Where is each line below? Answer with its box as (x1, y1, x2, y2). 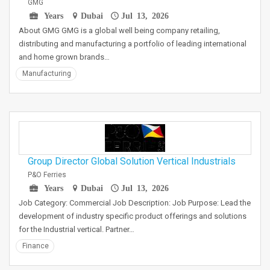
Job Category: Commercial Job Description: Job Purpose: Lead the (19, 198, 251, 207)
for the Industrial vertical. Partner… (19, 225, 134, 234)
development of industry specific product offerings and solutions (19, 212, 246, 221)
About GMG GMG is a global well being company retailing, (19, 26, 220, 35)
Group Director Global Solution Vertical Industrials (28, 155, 236, 167)
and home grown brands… (19, 52, 110, 61)
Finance (22, 242, 49, 250)
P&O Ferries (28, 171, 66, 179)
